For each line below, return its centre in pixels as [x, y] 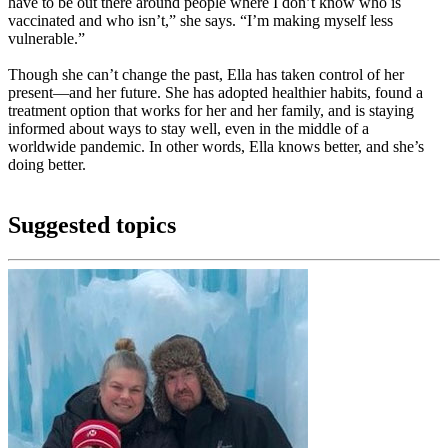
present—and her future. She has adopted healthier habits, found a [215, 93]
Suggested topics [92, 225]
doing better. [47, 165]
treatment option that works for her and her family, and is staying [211, 111]
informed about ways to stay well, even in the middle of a [188, 129]
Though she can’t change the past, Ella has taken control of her [206, 75]
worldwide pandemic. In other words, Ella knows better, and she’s [216, 147]
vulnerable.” [48, 39]
